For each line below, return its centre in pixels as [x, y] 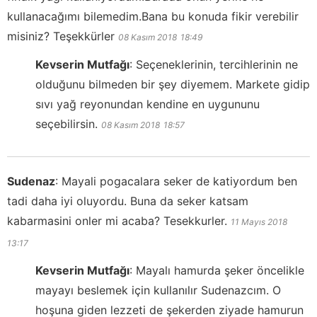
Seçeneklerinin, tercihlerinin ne [217, 65]
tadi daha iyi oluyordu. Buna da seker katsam [128, 201]
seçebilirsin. [67, 124]
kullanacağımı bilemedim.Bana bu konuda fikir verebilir [153, 17]
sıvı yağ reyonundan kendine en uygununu [148, 104]
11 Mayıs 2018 [259, 222]
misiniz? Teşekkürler [61, 36]
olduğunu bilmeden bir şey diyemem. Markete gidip [173, 85]
